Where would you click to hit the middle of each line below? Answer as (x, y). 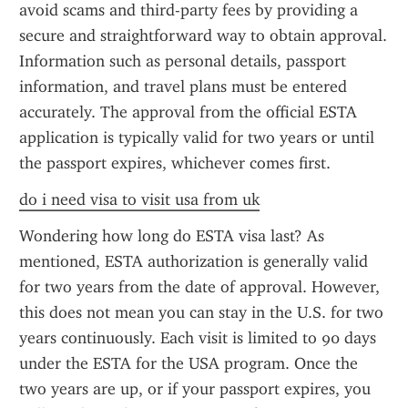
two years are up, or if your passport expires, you (195, 389)
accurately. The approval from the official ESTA (188, 112)
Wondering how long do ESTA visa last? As (172, 236)
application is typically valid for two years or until (197, 138)
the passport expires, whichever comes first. (175, 163)
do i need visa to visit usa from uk (139, 199)
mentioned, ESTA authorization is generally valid (194, 261)
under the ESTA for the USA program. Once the (189, 363)
